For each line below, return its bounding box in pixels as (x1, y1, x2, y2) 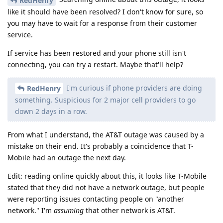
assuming (54, 206, 84, 216)
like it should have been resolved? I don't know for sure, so (7, 6, 203, 16)
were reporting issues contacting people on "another (7, 194, 184, 204)
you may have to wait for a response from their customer (7, 18, 197, 28)
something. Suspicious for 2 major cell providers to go (15, 95, 196, 105)
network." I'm (7, 206, 54, 216)
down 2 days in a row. (15, 107, 87, 116)
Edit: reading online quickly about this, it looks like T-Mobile (7, 171, 207, 181)
